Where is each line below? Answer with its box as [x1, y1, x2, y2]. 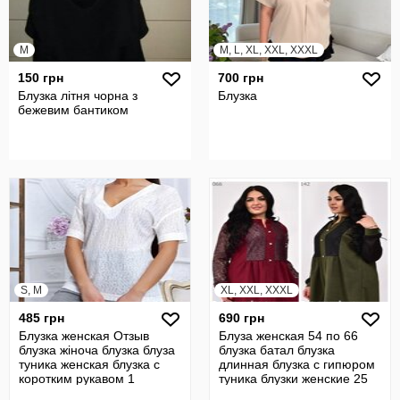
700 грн [218, 71, 263, 85]
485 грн [19, 311, 64, 325]
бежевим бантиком [18, 103, 129, 117]
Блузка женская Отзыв [19, 329, 149, 343]
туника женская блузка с [19, 357, 160, 371]
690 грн [219, 311, 264, 325]
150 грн [18, 71, 63, 85]
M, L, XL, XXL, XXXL [220, 44, 318, 56]
